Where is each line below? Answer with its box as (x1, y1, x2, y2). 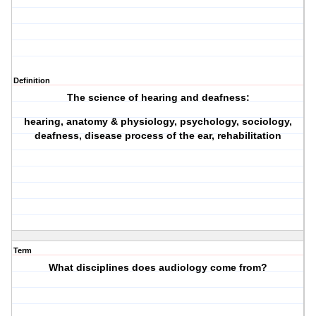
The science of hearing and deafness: (66, 92, 250, 104)
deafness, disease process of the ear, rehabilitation (35, 130, 282, 142)
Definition (13, 76, 50, 85)
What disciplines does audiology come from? (49, 262, 268, 274)
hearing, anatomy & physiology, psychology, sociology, (24, 116, 293, 128)
